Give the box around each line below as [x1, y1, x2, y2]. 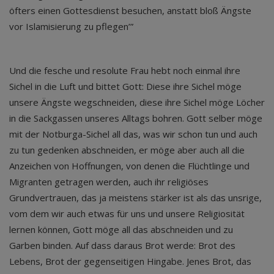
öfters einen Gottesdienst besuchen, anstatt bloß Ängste [9, 4, 251, 17]
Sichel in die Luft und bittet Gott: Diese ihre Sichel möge [9, 80, 242, 92]
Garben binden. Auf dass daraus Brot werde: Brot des [9, 239, 235, 251]
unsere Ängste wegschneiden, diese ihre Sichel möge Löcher [9, 96, 265, 108]
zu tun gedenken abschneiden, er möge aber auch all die [9, 144, 245, 156]
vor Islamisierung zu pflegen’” [9, 20, 133, 32]
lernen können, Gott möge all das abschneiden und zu [9, 223, 233, 235]
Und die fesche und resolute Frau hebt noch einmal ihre [9, 64, 240, 76]
